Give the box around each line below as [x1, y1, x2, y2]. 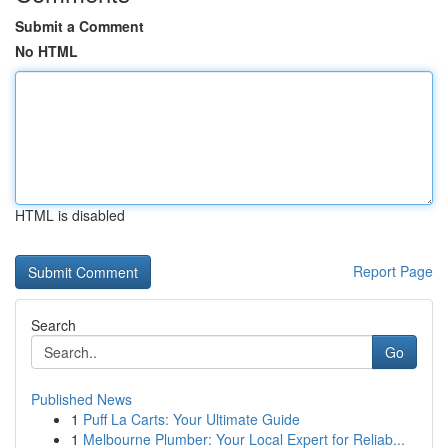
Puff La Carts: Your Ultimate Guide [83, 409, 300, 429]
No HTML [15, 41, 78, 61]
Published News [31, 389, 132, 409]
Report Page [353, 261, 433, 281]
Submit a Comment [15, 16, 144, 36]
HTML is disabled [15, 205, 125, 225]
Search [31, 315, 76, 335]
